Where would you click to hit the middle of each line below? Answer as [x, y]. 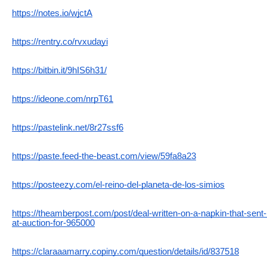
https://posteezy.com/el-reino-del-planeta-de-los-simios [118, 184]
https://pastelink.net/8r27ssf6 [68, 127]
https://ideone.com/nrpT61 [63, 99]
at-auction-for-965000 [53, 223]
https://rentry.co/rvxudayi [60, 41]
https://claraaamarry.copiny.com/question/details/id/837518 [125, 251]
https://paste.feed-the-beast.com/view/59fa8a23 [104, 156]
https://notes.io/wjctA [52, 13]
